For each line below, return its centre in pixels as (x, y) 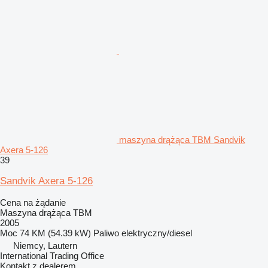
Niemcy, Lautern (45, 245)
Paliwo (106, 233)
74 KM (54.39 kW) (55, 233)
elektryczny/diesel (157, 233)
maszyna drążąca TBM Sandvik (182, 139)
